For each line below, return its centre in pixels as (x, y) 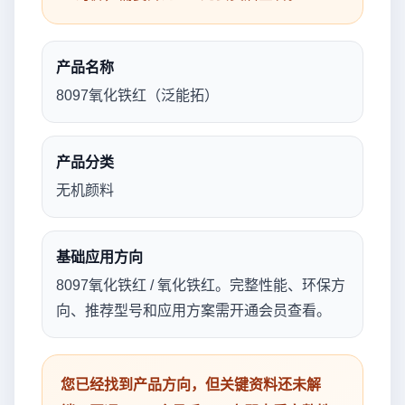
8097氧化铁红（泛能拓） (137, 95)
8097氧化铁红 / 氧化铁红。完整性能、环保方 (201, 285)
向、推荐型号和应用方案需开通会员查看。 (193, 311)
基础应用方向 (99, 257)
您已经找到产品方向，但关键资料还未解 (191, 385)
